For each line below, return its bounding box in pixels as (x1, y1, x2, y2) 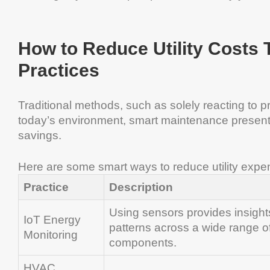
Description (109, 181, 173, 194)
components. (109, 236, 177, 250)
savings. (18, 129, 61, 142)
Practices (18, 60, 99, 81)
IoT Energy (24, 213, 81, 227)
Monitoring (24, 228, 78, 242)
